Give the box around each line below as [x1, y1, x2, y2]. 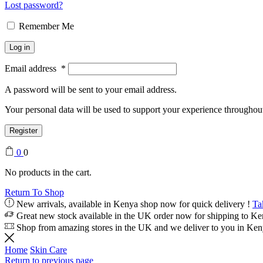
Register [9, 126, 38, 136]
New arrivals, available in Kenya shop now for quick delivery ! [16, 199, 250, 210]
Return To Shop [5, 187, 64, 198]
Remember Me [19, 21, 74, 32]
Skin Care [30, 245, 67, 255]
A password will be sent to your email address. [5, 85, 177, 95]
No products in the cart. [5, 167, 92, 178]
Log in [9, 43, 30, 52]
